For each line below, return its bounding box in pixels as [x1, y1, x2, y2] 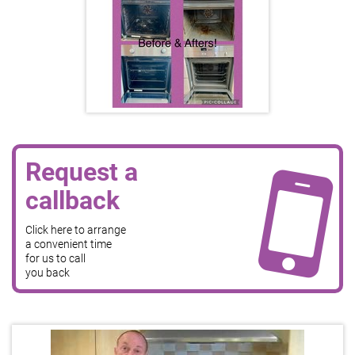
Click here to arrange [25, 223, 126, 236]
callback [25, 185, 120, 216]
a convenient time [25, 238, 112, 250]
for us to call [25, 252, 86, 265]
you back [25, 266, 70, 279]
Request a [25, 157, 138, 187]
